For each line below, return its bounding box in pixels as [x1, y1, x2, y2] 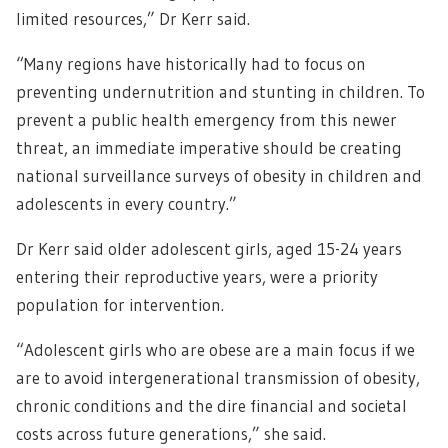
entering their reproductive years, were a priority [16, 266, 378, 288]
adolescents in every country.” [16, 193, 237, 215]
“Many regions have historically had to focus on [16, 53, 366, 75]
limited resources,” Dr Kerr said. [16, 8, 250, 30]
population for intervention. [16, 294, 224, 316]
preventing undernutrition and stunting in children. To [16, 81, 425, 103]
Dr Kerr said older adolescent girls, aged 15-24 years [16, 238, 402, 260]
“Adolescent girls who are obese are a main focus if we [16, 339, 415, 361]
